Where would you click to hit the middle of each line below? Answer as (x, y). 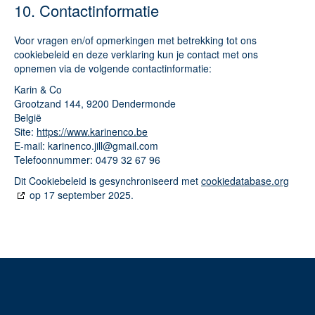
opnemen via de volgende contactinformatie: (113, 68)
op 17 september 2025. (80, 195)
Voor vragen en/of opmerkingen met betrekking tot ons (135, 40)
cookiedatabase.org (245, 181)
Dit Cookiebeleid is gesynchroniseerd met (108, 181)
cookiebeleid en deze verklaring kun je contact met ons (136, 54)
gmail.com (135, 146)
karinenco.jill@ (80, 146)
